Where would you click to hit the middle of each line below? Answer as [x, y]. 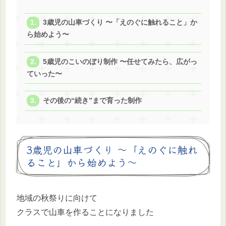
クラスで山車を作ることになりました [85, 212]
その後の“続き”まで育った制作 [93, 100]
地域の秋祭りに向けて [57, 198]
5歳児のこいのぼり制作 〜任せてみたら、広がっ [120, 62]
